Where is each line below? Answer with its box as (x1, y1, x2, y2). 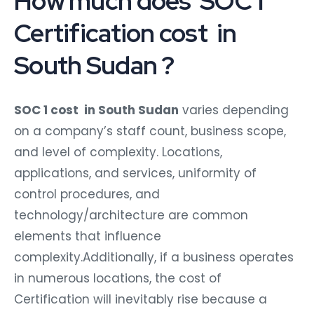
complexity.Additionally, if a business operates (14, 248, 294, 266)
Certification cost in (14, 15, 237, 50)
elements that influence (14, 227, 161, 245)
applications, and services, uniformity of (14, 164, 257, 182)
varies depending (179, 101, 289, 118)
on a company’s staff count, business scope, (14, 122, 286, 139)
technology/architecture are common (14, 206, 248, 224)
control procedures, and (14, 185, 160, 203)
